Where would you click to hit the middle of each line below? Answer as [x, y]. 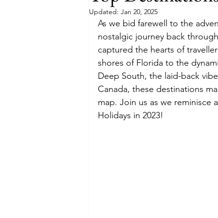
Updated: [105, 12]
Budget [120, 25]
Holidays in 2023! [131, 115]
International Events [140, 64]
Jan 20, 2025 [139, 12]
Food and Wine [176, 25]
